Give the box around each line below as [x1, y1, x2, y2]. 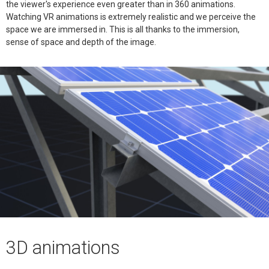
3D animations [6, 237, 120, 258]
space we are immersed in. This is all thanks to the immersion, [6, 24, 240, 34]
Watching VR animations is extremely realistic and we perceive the [6, 11, 256, 22]
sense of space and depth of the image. [6, 37, 156, 47]
